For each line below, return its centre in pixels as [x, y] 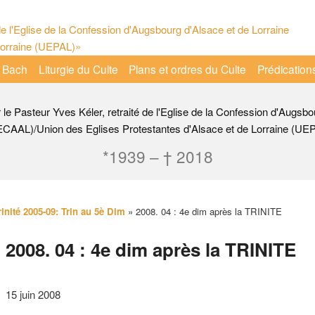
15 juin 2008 [33, 294]
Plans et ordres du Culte [188, 69]
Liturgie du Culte [78, 69]
